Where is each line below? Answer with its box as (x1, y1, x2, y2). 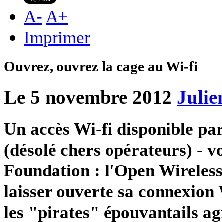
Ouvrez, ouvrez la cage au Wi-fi (4, 58, 198, 75)
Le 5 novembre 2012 (4, 86, 172, 109)
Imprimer (24, 27, 90, 47)
